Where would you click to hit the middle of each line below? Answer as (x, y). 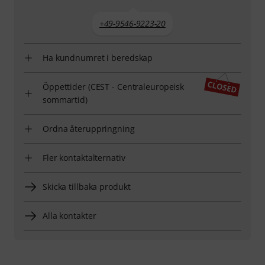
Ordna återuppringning (89, 128)
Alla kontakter (70, 215)
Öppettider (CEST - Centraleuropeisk (114, 86)
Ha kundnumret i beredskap (98, 57)
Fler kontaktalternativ (84, 157)
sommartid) (65, 99)
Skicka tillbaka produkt (87, 186)
